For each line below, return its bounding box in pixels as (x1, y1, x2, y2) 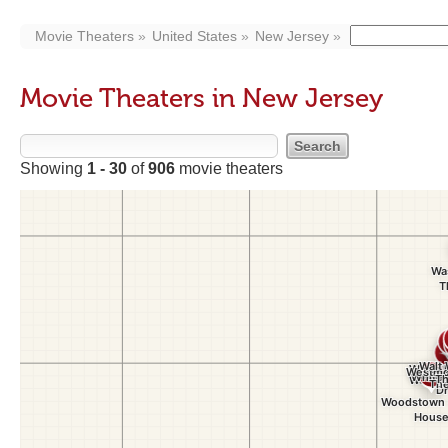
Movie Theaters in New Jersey (20, 83, 383, 114)
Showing (20, 160, 87, 177)
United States (152, 28, 237, 44)
